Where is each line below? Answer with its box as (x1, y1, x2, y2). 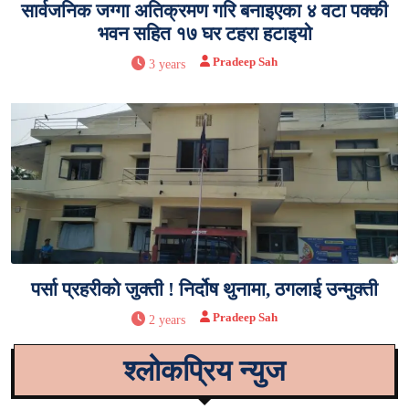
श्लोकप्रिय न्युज (123, 353, 286, 387)
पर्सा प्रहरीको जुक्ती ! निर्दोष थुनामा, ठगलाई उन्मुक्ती (31, 278, 378, 300)
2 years (149, 312, 186, 327)
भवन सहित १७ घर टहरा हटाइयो (97, 22, 312, 45)
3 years (149, 57, 186, 71)
